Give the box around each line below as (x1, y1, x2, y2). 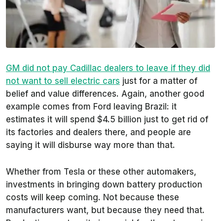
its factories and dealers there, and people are (6, 127, 191, 138)
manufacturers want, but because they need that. (6, 205, 205, 216)
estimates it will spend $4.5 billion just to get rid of (6, 114, 208, 125)
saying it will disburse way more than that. (6, 140, 178, 150)
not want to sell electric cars (6, 76, 120, 86)
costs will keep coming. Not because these (6, 192, 179, 203)
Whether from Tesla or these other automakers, (6, 167, 196, 177)
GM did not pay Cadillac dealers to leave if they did (6, 63, 210, 74)
